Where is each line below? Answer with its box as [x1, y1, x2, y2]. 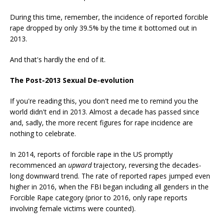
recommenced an [10, 160, 68, 170]
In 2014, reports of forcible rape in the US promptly [10, 149, 173, 159]
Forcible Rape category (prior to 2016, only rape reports [10, 192, 187, 202]
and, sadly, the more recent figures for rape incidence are [10, 117, 193, 127]
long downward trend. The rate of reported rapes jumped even [10, 171, 210, 181]
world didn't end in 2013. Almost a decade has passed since [10, 107, 199, 116]
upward [68, 160, 92, 170]
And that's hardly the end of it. [10, 54, 106, 64]
